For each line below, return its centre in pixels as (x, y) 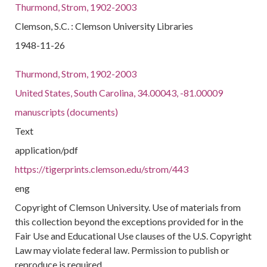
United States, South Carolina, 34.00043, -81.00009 (119, 93)
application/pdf (47, 150)
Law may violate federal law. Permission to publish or (122, 250)
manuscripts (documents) (67, 112)
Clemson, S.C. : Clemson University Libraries (104, 26)
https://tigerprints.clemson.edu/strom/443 (102, 169)
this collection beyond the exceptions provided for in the (129, 221)
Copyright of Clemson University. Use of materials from (128, 207)
